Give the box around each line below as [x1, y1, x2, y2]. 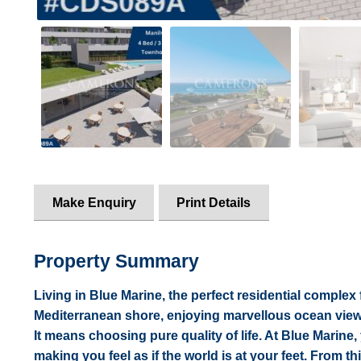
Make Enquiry [52, 195, 136, 210]
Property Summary [33, 251, 199, 272]
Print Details [176, 195, 251, 210]
